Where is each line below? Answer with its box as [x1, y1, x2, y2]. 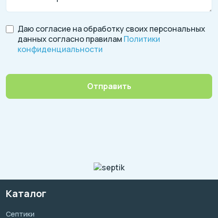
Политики [124, 34, 160, 45]
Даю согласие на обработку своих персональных [18, 23, 205, 35]
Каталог [6, 187, 46, 200]
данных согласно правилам [18, 34, 124, 45]
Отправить [87, 81, 131, 91]
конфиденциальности [18, 44, 103, 55]
